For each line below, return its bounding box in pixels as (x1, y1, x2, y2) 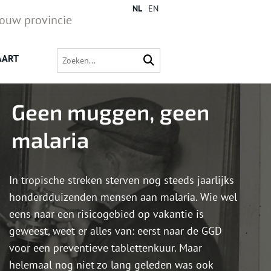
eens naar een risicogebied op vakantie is (9, 207, 204, 221)
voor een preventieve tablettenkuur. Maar (9, 241, 202, 255)
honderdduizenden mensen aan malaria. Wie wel (9, 190, 237, 204)
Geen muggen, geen (11, 99, 209, 125)
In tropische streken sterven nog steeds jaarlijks (9, 173, 234, 188)
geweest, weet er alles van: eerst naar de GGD (9, 224, 222, 238)
